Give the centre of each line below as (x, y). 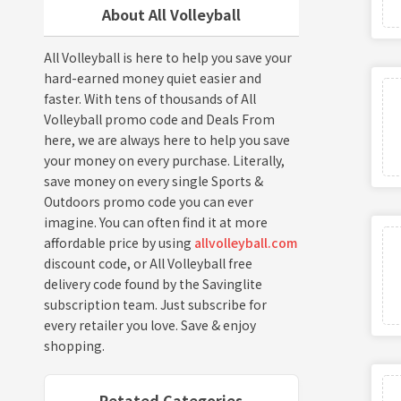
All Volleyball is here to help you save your (167, 57)
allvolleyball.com (245, 242)
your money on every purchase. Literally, (164, 160)
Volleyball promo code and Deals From (159, 119)
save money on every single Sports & (153, 180)
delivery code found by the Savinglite (153, 283)
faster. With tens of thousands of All (149, 98)
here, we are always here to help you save (166, 139)
